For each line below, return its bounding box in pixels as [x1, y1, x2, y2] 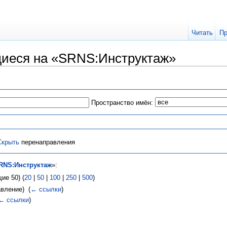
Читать [192, 29, 213, 36]
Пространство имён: [91, 98, 153, 106]
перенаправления [19, 138, 75, 146]
